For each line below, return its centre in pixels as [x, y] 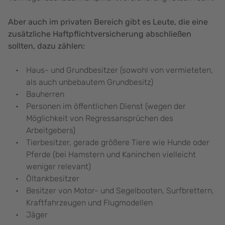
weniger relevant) [59, 167]
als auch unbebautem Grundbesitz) [90, 82]
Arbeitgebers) [52, 131]
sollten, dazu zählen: [47, 46]
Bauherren [45, 94]
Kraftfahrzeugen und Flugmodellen [89, 203]
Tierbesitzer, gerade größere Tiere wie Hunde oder [118, 143]
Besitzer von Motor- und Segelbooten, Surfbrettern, [120, 191]
